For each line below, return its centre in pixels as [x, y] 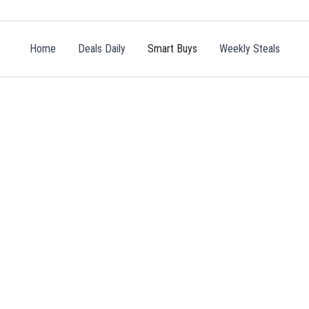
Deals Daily [101, 49]
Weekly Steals [249, 49]
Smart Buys [172, 49]
